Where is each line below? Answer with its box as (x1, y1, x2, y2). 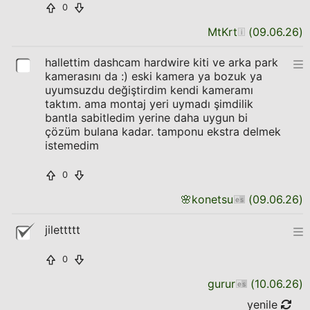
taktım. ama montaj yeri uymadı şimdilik (45, 97, 253, 111)
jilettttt (45, 223, 80, 237)
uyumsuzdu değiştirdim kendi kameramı (45, 83, 253, 97)
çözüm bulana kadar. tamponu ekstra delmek (45, 125, 281, 138)
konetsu (192, 192, 233, 206)
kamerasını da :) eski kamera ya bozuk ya (45, 69, 262, 83)
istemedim (45, 138, 99, 152)
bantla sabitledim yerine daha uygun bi (45, 111, 248, 125)
